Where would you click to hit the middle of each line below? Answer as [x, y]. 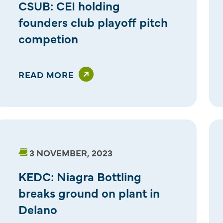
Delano [38, 209]
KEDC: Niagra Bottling [80, 176]
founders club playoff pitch [93, 21]
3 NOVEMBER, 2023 [71, 152]
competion [48, 38]
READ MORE [46, 74]
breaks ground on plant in [89, 192]
